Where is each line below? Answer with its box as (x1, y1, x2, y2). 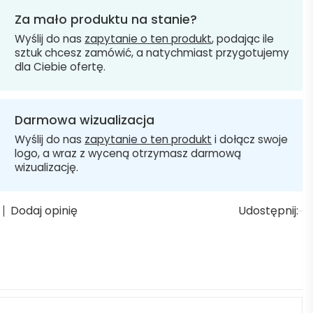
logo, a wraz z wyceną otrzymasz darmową (15, 146, 242, 161)
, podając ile (212, 31, 275, 47)
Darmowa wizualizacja (15, 112, 155, 129)
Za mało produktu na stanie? (15, 11, 198, 29)
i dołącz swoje (212, 132, 289, 147)
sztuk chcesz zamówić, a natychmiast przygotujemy (15, 45, 290, 61)
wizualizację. (15, 160, 79, 175)
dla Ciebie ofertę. (15, 59, 106, 75)
